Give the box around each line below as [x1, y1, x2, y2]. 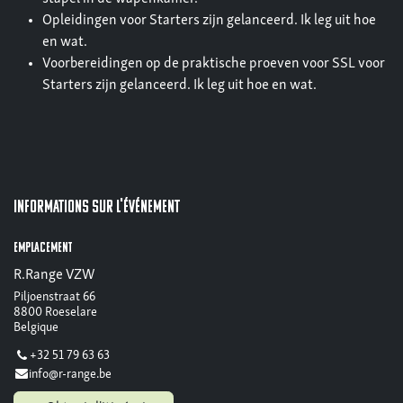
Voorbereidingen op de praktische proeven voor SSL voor [42, 56, 385, 71]
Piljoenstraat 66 [13, 290, 95, 304]
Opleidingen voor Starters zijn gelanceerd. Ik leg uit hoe [42, 13, 376, 28]
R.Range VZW [13, 267, 94, 282]
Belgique [13, 320, 58, 335]
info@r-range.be [29, 367, 112, 381]
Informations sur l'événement [13, 198, 180, 217]
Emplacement [13, 240, 72, 255]
